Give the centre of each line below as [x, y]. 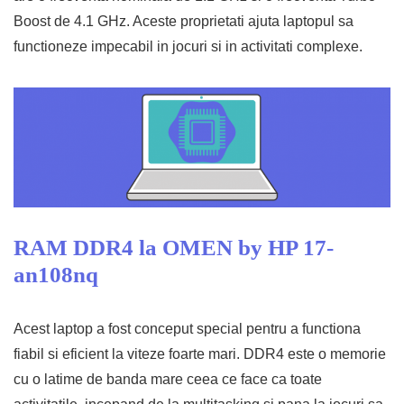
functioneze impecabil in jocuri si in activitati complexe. [188, 46]
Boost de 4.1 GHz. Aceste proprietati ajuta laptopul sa [184, 21]
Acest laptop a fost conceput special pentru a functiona [187, 329]
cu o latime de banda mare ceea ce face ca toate [168, 379]
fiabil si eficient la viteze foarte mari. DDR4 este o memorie [200, 354]
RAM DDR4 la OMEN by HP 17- [174, 248]
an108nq [56, 275]
